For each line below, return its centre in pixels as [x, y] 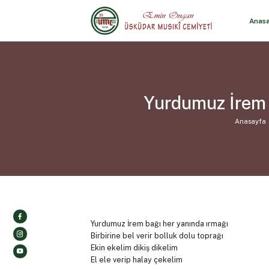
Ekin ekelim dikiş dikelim [134, 248]
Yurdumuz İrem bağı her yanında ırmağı [159, 224]
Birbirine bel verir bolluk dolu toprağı [157, 236]
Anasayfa [250, 121]
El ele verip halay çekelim [136, 260]
